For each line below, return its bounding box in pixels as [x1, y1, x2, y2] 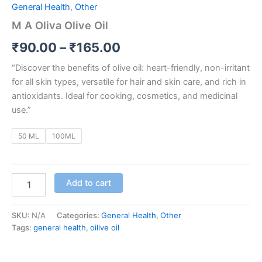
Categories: [57, 210, 101, 220]
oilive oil [90, 222, 119, 232]
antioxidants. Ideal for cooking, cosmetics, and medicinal [12, 90, 237, 101]
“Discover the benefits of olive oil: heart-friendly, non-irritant [12, 62, 250, 73]
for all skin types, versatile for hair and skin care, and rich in [12, 76, 246, 87]
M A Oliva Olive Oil [12, 19, 108, 32]
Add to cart [65, 177, 111, 188]
